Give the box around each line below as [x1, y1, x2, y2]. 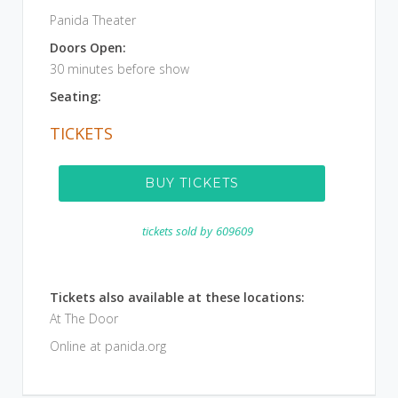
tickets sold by [141, 223, 212, 239]
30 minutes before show [50, 60, 189, 77]
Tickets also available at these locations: [50, 289, 305, 306]
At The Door [50, 310, 118, 327]
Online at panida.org [50, 338, 166, 354]
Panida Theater [50, 12, 136, 28]
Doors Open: [50, 39, 126, 56]
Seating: [50, 88, 101, 105]
